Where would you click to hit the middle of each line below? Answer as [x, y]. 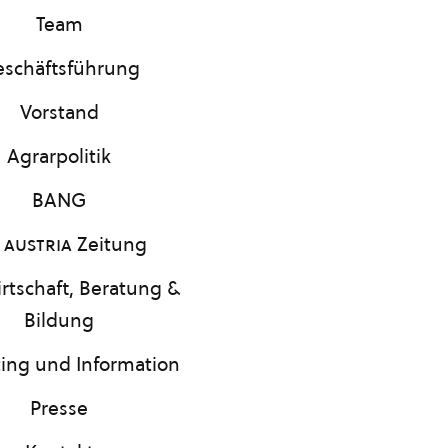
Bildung [59, 320]
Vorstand [59, 112]
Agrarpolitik [59, 156]
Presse [59, 408]
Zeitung [109, 244]
